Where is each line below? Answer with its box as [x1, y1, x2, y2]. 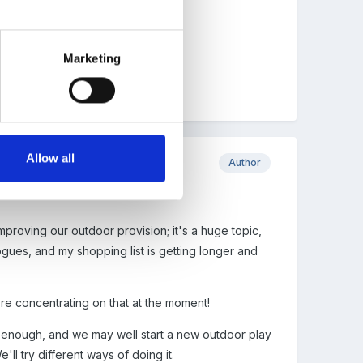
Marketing [63, 51, 121, 66]
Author [228, 156, 261, 169]
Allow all [26, 151, 75, 165]
